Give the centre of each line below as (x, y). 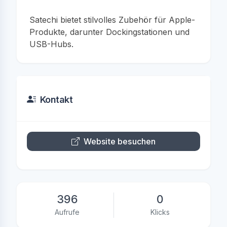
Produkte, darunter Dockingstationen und (109, 32)
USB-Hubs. (51, 44)
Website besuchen (120, 141)
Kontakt (56, 100)
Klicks (160, 212)
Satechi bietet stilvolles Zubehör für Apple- (112, 20)
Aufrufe (67, 212)
